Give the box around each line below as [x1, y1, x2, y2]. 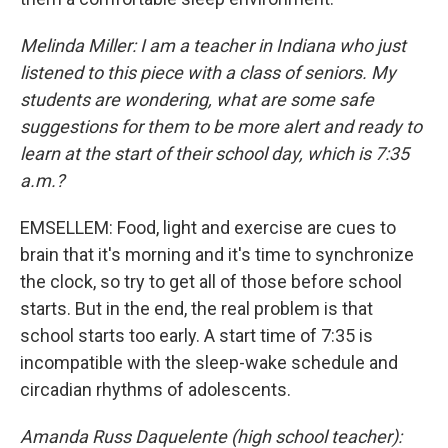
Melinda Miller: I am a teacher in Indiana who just [20, 35, 406, 57]
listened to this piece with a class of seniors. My [20, 62, 396, 84]
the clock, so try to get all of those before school [20, 271, 402, 293]
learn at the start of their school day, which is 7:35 [20, 143, 409, 165]
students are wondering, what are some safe [20, 89, 374, 111]
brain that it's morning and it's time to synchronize [20, 244, 414, 266]
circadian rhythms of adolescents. [20, 379, 291, 401]
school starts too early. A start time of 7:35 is [20, 325, 373, 347]
